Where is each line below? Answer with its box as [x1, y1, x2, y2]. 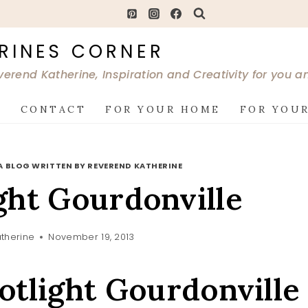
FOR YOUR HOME [105, 103, 221, 116]
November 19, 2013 [48, 231, 135, 243]
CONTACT [20, 103, 87, 116]
